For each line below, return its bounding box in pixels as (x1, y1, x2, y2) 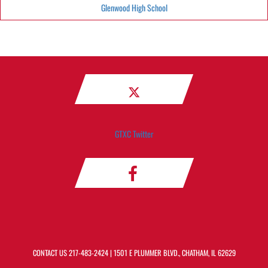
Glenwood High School (100, 1, 167, 14)
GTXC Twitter (114, 127, 154, 140)
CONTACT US (32, 247, 69, 258)
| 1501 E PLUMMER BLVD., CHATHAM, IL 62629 (108, 247, 236, 258)
